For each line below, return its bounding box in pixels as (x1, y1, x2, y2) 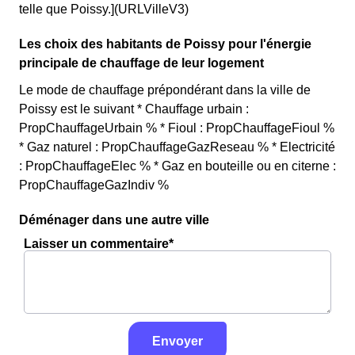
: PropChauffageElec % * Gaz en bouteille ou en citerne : (19, 159, 336, 173)
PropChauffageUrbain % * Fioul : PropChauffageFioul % (19, 121, 334, 135)
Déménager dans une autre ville (19, 213, 209, 227)
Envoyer (152, 334, 203, 348)
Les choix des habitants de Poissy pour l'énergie (19, 37, 311, 51)
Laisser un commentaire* (24, 237, 174, 250)
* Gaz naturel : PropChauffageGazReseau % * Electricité (19, 140, 335, 154)
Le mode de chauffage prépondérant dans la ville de (19, 83, 311, 97)
